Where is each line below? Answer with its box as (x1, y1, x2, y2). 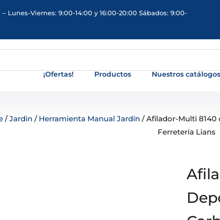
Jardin (9, 114, 32, 123)
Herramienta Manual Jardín (38, 114, 140, 123)
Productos (94, 70, 132, 79)
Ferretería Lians (157, 127, 216, 137)
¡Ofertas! (43, 70, 74, 79)
